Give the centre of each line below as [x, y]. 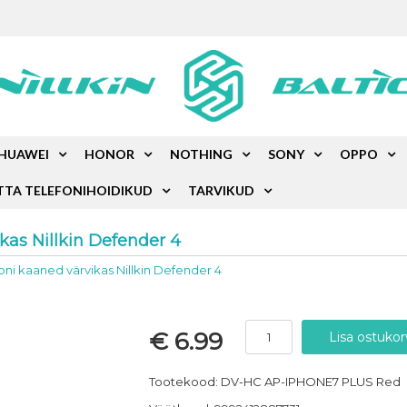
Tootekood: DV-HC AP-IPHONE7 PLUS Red [274, 382]
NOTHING [202, 154]
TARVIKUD [222, 190]
